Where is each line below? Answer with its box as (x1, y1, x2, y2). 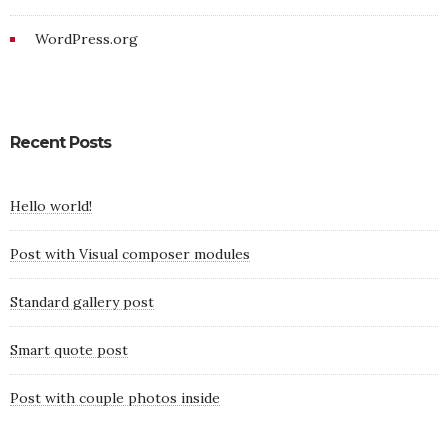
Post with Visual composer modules (10, 245, 250, 264)
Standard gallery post (10, 293, 154, 312)
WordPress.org (35, 30, 138, 49)
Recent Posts (10, 133, 111, 153)
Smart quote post (10, 341, 128, 360)
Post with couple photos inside (10, 389, 220, 408)
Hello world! (10, 197, 92, 216)
